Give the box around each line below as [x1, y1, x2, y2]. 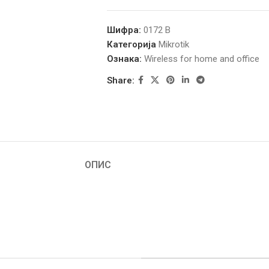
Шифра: [106, 25, 144, 35]
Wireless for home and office [144, 53, 259, 64]
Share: [106, 74, 134, 86]
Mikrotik [158, 39, 189, 50]
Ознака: [106, 53, 142, 64]
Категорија [106, 39, 156, 50]
